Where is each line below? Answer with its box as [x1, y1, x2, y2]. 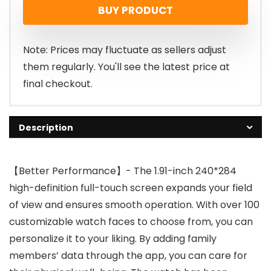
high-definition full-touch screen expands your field [9, 181, 252, 195]
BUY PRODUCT [98, 3, 173, 18]
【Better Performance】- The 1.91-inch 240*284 [9, 164, 237, 178]
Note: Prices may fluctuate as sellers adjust [23, 43, 226, 57]
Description [19, 122, 73, 134]
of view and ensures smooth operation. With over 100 [9, 198, 260, 212]
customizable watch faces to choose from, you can [9, 215, 253, 229]
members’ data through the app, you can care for [9, 249, 247, 263]
